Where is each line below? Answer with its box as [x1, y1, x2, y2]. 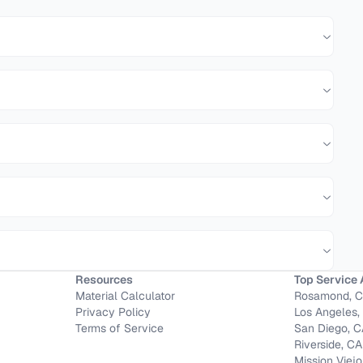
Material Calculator [75, 288, 175, 303]
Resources [75, 272, 133, 287]
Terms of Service [75, 321, 164, 335]
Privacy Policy [75, 305, 151, 319]
